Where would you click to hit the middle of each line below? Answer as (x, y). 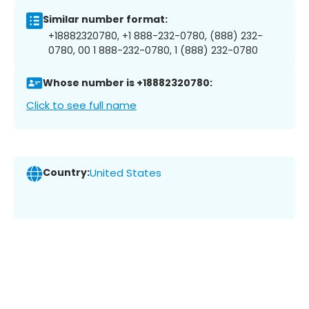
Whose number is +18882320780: (128, 83)
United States (126, 173)
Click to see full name (81, 105)
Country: (66, 173)
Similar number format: (105, 20)
